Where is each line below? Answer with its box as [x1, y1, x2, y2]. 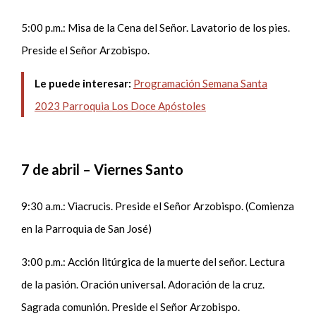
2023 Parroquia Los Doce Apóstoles [34, 99, 206, 112]
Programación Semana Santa [133, 76, 267, 90]
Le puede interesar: [34, 76, 133, 90]
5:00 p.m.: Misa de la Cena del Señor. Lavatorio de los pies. [21, 20, 291, 34]
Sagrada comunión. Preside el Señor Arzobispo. [21, 300, 243, 314]
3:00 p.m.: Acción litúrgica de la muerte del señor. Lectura [21, 255, 286, 269]
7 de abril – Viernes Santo [21, 161, 184, 178]
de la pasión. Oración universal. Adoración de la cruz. [21, 278, 265, 291]
